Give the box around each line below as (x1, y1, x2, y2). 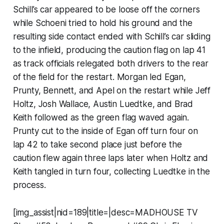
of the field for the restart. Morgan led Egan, (12, 71, 186, 82)
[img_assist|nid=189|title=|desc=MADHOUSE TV (12, 207, 198, 217)
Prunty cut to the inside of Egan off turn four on (12, 125, 198, 136)
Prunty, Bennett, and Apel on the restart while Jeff (12, 85, 211, 95)
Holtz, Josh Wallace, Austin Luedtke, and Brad (12, 98, 193, 109)
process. (12, 179, 46, 190)
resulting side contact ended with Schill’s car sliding (12, 31, 210, 41)
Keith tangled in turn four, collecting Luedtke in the (12, 166, 210, 176)
